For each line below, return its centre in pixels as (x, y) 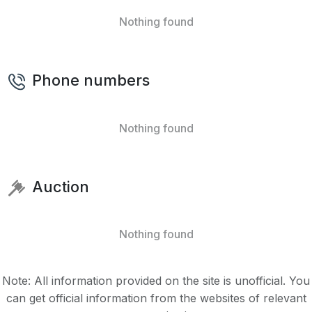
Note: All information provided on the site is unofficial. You (156, 281)
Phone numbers (89, 80)
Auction (58, 186)
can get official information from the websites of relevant (156, 298)
